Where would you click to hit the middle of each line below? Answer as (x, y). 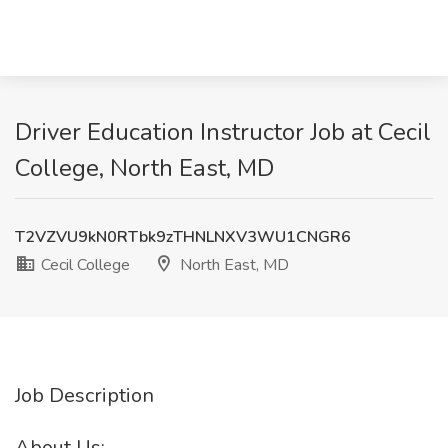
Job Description (84, 395)
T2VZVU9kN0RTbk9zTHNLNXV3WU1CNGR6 (183, 237)
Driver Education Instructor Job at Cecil (223, 132)
